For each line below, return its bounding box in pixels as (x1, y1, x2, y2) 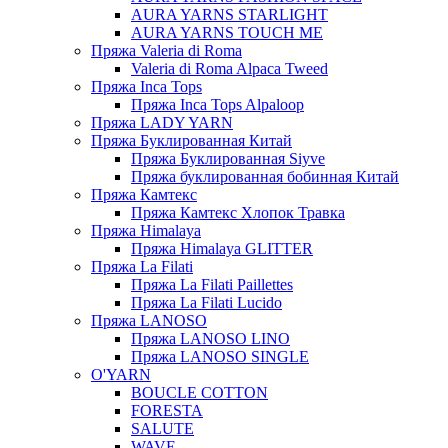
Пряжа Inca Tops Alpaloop (131, 96, 304, 113)
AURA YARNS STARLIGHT (131, 6, 328, 23)
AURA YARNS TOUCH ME (131, 24, 323, 41)
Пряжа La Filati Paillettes (131, 276, 293, 293)
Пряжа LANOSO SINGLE (131, 348, 309, 365)
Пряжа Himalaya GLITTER (131, 240, 313, 257)
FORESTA (131, 402, 203, 419)
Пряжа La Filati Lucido (131, 294, 282, 311)
